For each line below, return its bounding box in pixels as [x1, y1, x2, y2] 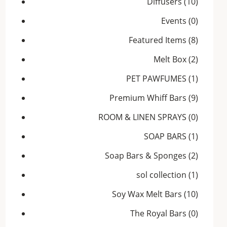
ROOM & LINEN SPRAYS [98, 111, 186, 123]
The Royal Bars [130, 208, 186, 219]
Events [161, 15, 186, 27]
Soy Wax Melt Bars [112, 188, 182, 200]
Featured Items [129, 34, 186, 46]
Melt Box [154, 54, 186, 65]
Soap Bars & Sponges [105, 150, 186, 162]
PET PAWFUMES [126, 73, 186, 85]
